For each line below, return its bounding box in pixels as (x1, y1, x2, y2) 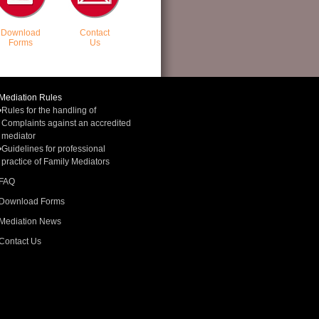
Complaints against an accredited (1, 118, 131, 128)
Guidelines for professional (1, 144, 105, 154)
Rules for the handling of (1, 105, 96, 115)
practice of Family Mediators (1, 157, 110, 167)
